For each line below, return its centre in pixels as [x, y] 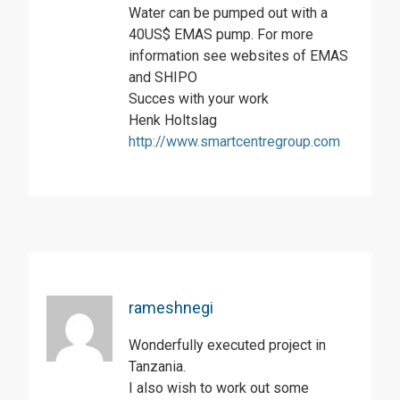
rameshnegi [171, 307]
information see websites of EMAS [238, 55]
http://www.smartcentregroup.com [234, 141]
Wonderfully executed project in [227, 345]
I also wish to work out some [219, 387]
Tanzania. [157, 366]
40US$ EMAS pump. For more [221, 34]
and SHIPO [163, 77]
